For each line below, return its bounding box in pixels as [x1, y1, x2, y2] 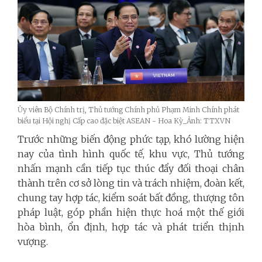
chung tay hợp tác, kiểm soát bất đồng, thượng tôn [18, 192, 244, 204]
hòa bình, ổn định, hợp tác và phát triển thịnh [18, 221, 244, 233]
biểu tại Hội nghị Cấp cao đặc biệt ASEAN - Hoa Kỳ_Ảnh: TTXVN [18, 116, 230, 126]
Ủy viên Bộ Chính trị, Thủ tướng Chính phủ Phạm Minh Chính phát [18, 105, 239, 115]
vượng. [18, 236, 48, 248]
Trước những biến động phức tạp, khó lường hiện [18, 133, 244, 146]
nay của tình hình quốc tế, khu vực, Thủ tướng [18, 148, 244, 160]
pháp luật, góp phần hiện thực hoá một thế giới [18, 206, 244, 219]
